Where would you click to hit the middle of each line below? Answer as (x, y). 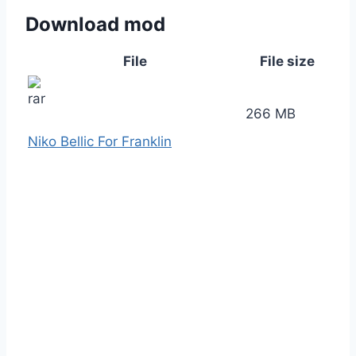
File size (287, 61)
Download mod (95, 24)
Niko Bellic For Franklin (100, 141)
